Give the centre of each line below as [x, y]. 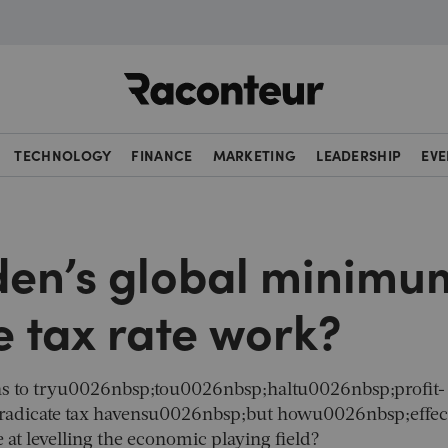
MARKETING [254, 155]
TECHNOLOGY [63, 155]
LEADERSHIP [359, 155]
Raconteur [361, 73]
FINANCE [162, 155]
